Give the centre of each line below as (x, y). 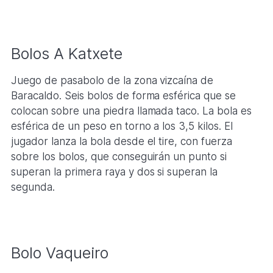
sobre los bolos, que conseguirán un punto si (119, 156)
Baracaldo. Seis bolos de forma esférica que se (123, 95)
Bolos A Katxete (66, 53)
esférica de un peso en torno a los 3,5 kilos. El (122, 126)
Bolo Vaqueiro (59, 253)
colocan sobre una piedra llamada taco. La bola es (131, 111)
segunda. (33, 187)
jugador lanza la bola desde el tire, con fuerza (122, 141)
